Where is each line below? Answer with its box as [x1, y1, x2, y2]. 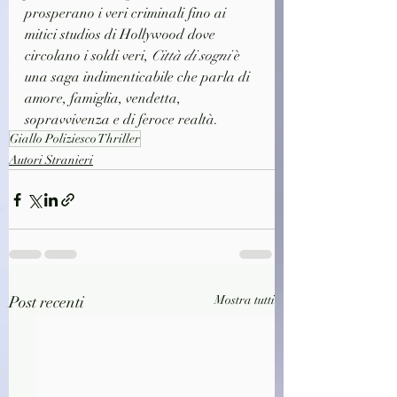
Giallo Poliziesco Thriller [10, 131, 140, 146]
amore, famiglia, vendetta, [25, 90, 184, 107]
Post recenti [9, 292, 84, 312]
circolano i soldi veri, [25, 47, 152, 65]
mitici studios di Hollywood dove [25, 26, 219, 43]
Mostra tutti [214, 292, 275, 307]
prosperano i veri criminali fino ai [25, 4, 230, 22]
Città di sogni [152, 47, 230, 65]
